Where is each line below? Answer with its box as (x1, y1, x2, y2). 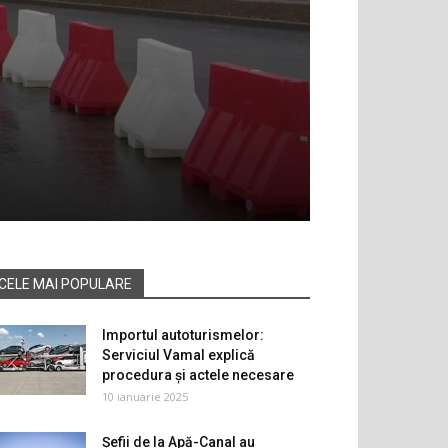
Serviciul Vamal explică (102, 347, 255, 363)
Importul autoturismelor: (102, 327, 264, 343)
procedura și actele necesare (102, 367, 294, 383)
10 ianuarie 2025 (102, 389, 188, 404)
